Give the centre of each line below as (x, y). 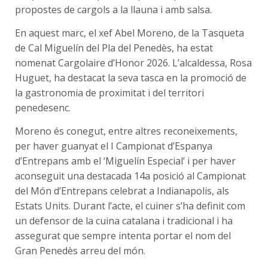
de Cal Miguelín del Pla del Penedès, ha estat (114, 48)
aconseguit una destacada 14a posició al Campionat (130, 176)
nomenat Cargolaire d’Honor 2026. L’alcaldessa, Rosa (133, 63)
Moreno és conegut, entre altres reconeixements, (126, 131)
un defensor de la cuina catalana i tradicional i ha (124, 220)
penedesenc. (43, 107)
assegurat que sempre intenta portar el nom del (123, 235)
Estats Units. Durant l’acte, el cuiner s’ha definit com (130, 205)
